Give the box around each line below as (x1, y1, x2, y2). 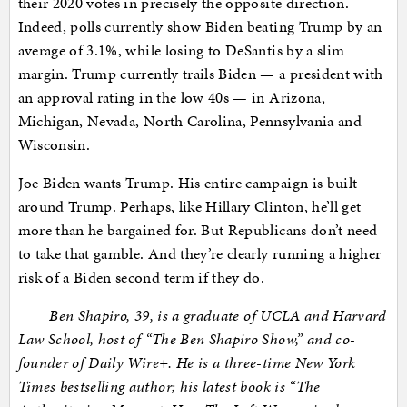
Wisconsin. (17, 134, 90, 156)
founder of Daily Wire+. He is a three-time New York (17, 352, 356, 374)
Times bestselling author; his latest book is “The (17, 375, 321, 398)
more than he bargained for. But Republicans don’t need (17, 219, 378, 242)
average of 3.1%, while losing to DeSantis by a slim (17, 39, 345, 62)
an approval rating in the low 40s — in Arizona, (17, 86, 325, 109)
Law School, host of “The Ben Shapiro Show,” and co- (17, 328, 356, 351)
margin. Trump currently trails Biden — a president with (17, 63, 383, 85)
